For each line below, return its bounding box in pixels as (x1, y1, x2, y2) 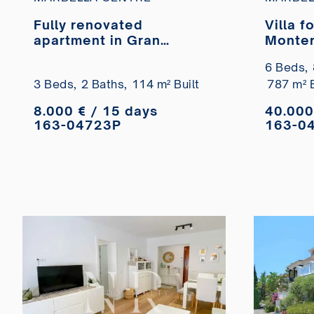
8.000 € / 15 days (34, 103, 158, 119)
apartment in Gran (34, 32, 161, 48)
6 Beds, (265, 60, 308, 75)
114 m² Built (131, 77, 200, 92)
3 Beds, (34, 77, 77, 92)
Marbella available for (34, 48, 188, 64)
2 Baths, (81, 77, 128, 92)
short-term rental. (34, 63, 157, 79)
